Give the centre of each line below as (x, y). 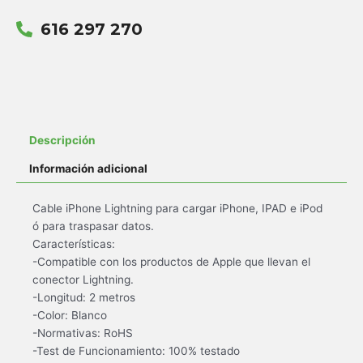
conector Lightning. (83, 279)
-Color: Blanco (70, 315)
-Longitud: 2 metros (84, 297)
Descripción (63, 140)
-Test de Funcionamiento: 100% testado (136, 350)
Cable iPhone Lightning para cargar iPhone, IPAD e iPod (177, 208)
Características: (74, 243)
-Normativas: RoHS (83, 333)
